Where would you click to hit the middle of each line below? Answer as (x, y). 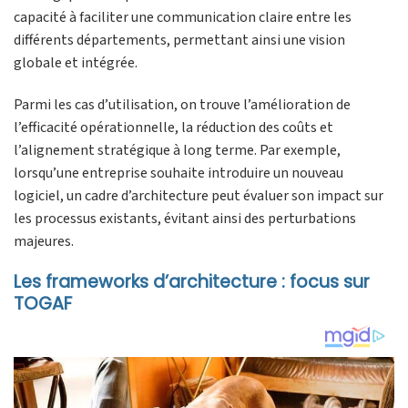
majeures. (44, 241)
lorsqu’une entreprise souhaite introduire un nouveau (178, 173)
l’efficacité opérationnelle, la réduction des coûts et (173, 127)
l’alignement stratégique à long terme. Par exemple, (177, 150)
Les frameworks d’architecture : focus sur (192, 282)
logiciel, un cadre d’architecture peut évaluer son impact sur (199, 195)
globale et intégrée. (76, 62)
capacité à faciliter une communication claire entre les (183, 17)
